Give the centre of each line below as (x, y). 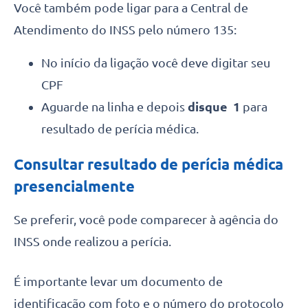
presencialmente (74, 186)
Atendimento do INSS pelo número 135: (125, 29)
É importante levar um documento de (118, 281)
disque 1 (215, 106)
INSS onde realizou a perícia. (92, 241)
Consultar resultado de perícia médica (148, 164)
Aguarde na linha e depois (114, 106)
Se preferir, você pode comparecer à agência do (146, 219)
